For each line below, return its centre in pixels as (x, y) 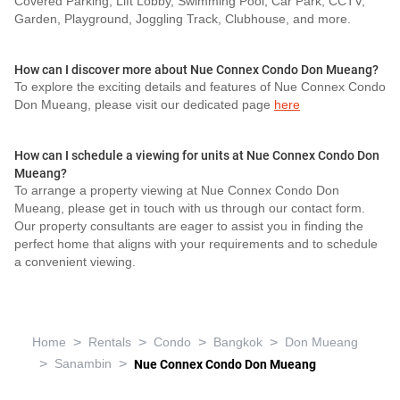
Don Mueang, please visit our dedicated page (144, 105)
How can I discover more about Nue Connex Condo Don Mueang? (196, 70)
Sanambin (83, 364)
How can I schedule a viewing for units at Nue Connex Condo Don (197, 155)
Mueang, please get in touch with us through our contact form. (190, 208)
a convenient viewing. (75, 262)
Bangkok (238, 342)
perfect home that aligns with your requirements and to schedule (196, 244)
